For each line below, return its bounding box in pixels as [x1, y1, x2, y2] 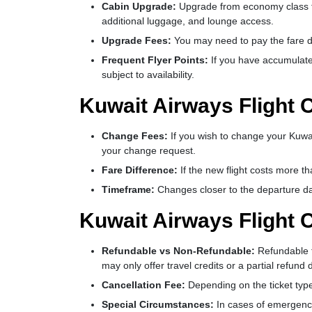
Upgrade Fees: [102, 35, 171, 46]
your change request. [102, 145, 196, 156]
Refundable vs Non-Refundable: [102, 245, 258, 256]
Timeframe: [102, 184, 155, 195]
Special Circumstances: [102, 299, 217, 310]
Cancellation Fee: [102, 279, 185, 290]
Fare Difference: [102, 164, 178, 175]
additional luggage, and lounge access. [102, 15, 274, 26]
